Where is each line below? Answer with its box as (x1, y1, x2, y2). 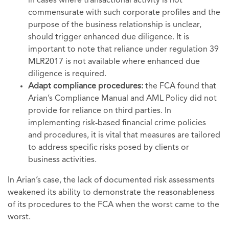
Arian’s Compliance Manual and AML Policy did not (28, 95, 217, 103)
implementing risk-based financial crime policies (28, 119, 206, 128)
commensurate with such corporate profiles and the (28, 9, 220, 17)
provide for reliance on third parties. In (28, 107, 171, 116)
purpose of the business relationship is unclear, (28, 21, 201, 30)
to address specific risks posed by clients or (28, 144, 189, 152)
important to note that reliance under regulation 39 (28, 45, 219, 54)
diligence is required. (28, 70, 106, 79)
